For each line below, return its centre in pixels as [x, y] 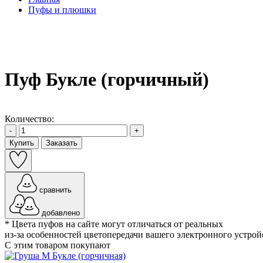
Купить [22, 143]
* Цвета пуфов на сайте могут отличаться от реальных [114, 224]
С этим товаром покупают [58, 245]
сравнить [56, 190]
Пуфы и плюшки [62, 10]
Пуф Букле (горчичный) [107, 80]
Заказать [62, 143]
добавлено [60, 213]
